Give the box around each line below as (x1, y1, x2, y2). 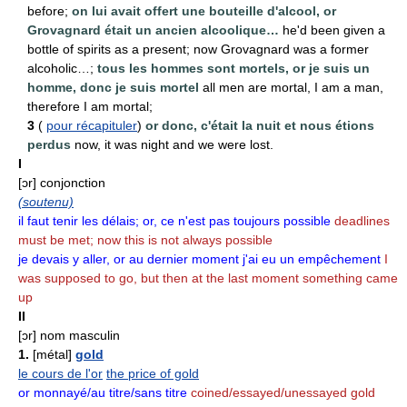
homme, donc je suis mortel (27, 79, 199, 94)
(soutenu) (18, 194, 74, 209)
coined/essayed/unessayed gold (187, 384, 375, 400)
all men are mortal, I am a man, (199, 79, 383, 94)
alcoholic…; (27, 60, 97, 75)
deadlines (331, 213, 390, 228)
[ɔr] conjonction (18, 174, 105, 190)
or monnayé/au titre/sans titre (18, 384, 187, 400)
